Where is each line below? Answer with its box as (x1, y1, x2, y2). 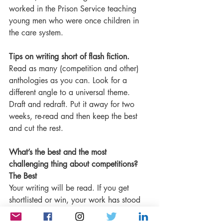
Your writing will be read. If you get (9, 183, 131, 193)
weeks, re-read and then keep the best (9, 111, 140, 121)
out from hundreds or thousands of (9, 207, 126, 217)
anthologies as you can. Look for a (9, 75, 129, 86)
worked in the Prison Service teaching (9, 3, 139, 14)
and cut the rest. (9, 123, 63, 133)
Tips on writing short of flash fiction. (9, 51, 129, 62)
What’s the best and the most (9, 147, 109, 157)
